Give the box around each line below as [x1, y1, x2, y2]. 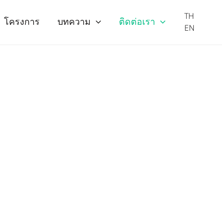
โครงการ [4, 15, 40, 29]
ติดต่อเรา [119, 15, 156, 29]
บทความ [57, 15, 91, 29]
